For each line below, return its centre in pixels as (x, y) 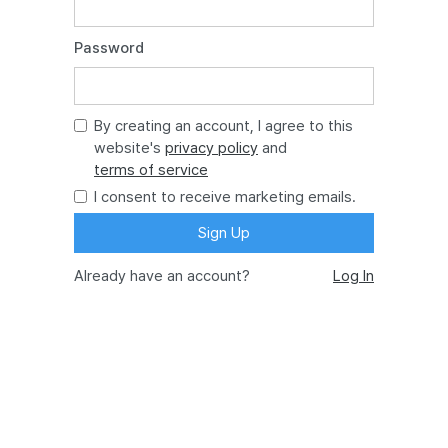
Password (109, 48)
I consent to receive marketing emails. (225, 197)
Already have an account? (162, 276)
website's (129, 148)
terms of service (151, 170)
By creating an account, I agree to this (223, 126)
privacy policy (211, 148)
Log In (353, 276)
